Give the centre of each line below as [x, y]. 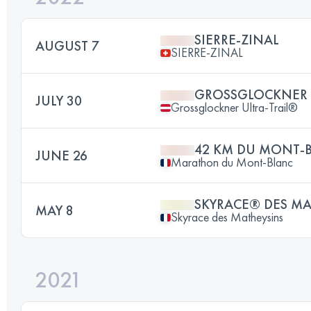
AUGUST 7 [67, 46]
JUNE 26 [61, 155]
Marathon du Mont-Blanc [232, 162]
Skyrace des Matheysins [227, 217]
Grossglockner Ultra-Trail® [234, 107]
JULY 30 [59, 101]
